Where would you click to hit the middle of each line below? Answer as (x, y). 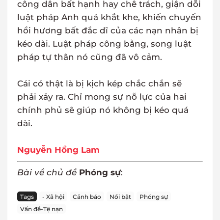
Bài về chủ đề (48, 173)
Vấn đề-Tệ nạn (41, 209)
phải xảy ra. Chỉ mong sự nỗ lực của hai (102, 97)
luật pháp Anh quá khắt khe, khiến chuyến (109, 17)
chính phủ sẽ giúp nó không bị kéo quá (103, 110)
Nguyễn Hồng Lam (58, 150)
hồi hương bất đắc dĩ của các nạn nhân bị (108, 31)
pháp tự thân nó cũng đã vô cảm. (90, 57)
